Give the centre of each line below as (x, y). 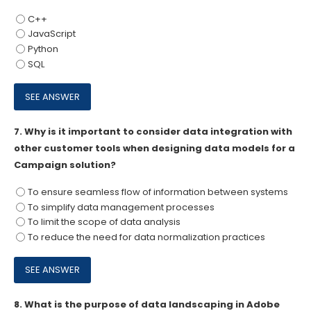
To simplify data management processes (121, 207)
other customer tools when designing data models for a (154, 148)
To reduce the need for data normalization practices (146, 237)
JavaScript (51, 34)
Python (43, 49)
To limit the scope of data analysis (104, 222)
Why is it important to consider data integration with (158, 131)
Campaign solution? (65, 165)
